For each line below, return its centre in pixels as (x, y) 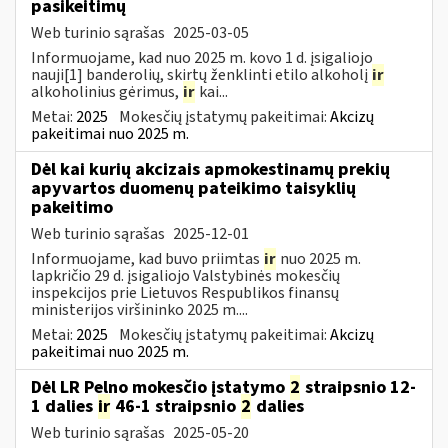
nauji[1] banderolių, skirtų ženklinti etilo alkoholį (201, 74)
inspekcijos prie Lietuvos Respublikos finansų (185, 292)
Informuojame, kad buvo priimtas (147, 258)
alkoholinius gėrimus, (106, 91)
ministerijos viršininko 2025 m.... (139, 309)
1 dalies (64, 406)
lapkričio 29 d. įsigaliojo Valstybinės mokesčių (185, 275)
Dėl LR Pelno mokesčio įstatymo (160, 387)
